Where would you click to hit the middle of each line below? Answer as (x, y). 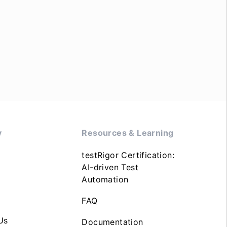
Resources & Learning (128, 133)
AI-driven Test (110, 167)
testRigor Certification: (128, 155)
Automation (105, 179)
